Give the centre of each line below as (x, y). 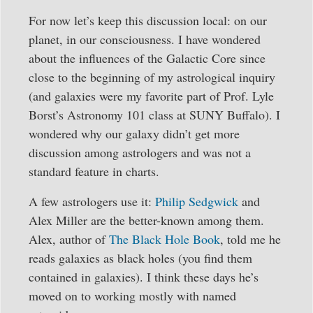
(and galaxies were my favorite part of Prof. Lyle (151, 96)
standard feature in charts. (94, 171)
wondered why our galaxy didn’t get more (134, 133)
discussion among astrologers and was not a (140, 152)
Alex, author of (69, 239)
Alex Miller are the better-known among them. (146, 220)
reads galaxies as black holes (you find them (140, 258)
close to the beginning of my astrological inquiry (152, 77)
